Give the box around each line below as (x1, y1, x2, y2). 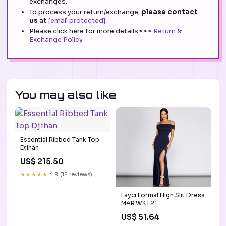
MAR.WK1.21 (121, 199, 157, 207)
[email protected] (48, 16, 105, 25)
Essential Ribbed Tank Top (20, 136, 99, 144)
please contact (141, 8, 198, 17)
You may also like (15, 89, 117, 102)
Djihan (20, 144, 39, 152)
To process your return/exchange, (29, 8, 141, 17)
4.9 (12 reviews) (48, 171, 92, 178)
